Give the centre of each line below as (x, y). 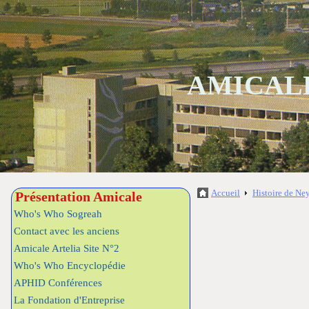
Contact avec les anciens (67, 231)
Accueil (226, 193)
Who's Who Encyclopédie (70, 266)
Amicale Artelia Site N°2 (67, 248)
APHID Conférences (58, 283)
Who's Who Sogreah (58, 214)
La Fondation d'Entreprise (69, 300)
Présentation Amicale (79, 197)
